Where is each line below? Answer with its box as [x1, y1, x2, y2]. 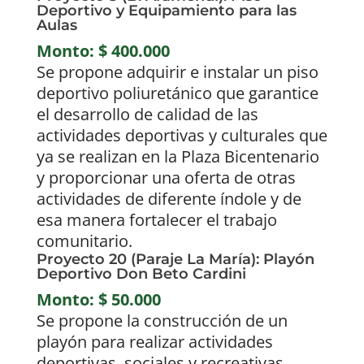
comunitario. [36, 230, 132, 253]
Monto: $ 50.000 [36, 288, 161, 311]
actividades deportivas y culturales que [36, 124, 327, 147]
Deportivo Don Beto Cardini [36, 265, 246, 284]
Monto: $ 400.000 [36, 40, 170, 63]
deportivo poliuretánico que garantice [36, 82, 318, 105]
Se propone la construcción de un [36, 310, 288, 332]
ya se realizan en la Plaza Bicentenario [36, 145, 319, 168]
